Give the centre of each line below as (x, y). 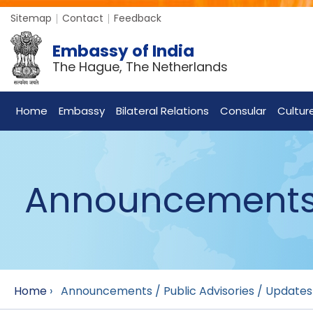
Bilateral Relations (162, 111)
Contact (83, 18)
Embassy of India (123, 51)
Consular (243, 111)
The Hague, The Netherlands (140, 66)
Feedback (138, 18)
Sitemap (31, 18)
